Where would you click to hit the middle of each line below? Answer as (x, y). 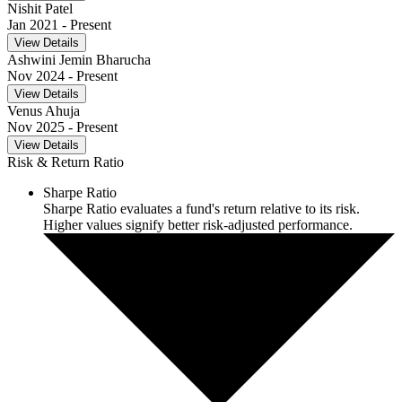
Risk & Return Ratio (66, 162)
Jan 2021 (33, 25)
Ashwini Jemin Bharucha (79, 60)
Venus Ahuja (44, 111)
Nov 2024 (36, 76)
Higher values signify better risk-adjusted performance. (198, 225)
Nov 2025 (36, 127)
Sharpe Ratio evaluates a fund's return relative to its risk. (201, 209)
